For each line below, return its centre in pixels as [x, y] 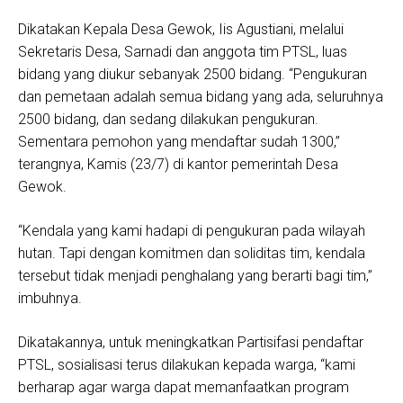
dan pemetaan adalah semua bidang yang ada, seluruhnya [201, 97]
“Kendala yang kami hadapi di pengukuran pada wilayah [192, 231]
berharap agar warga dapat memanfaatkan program [184, 387]
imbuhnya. [50, 298]
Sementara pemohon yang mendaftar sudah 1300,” [179, 142]
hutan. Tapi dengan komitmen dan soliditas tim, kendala [192, 253]
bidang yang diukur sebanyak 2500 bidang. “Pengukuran [193, 74]
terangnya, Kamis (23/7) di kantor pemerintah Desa [178, 164]
